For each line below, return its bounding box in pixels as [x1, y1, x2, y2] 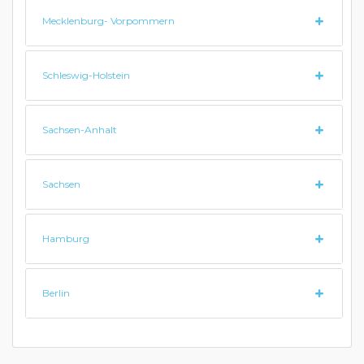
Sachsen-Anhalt [42, 123, 117, 136]
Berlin [42, 287, 70, 299]
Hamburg [42, 232, 89, 245]
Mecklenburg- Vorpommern [42, 15, 175, 27]
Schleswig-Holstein [42, 69, 130, 81]
